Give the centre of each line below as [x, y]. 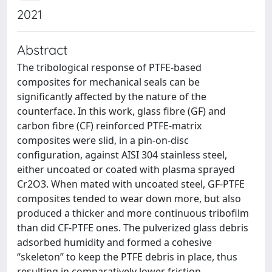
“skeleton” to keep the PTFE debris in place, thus [127, 257]
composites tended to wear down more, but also [129, 198]
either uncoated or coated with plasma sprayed [126, 169]
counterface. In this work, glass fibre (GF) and [121, 111]
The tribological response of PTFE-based [109, 67]
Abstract [42, 49]
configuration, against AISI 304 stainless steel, [122, 155]
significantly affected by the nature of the [112, 96]
